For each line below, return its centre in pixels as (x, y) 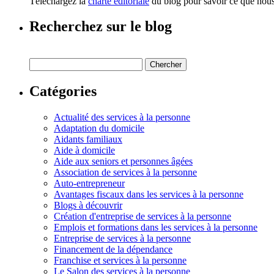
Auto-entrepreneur (89, 183)
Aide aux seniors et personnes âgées (123, 161)
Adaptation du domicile (99, 128)
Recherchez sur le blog (101, 27)
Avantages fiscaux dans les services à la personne (149, 194)
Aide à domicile (84, 150)
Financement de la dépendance (113, 250)
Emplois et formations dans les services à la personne (156, 228)
